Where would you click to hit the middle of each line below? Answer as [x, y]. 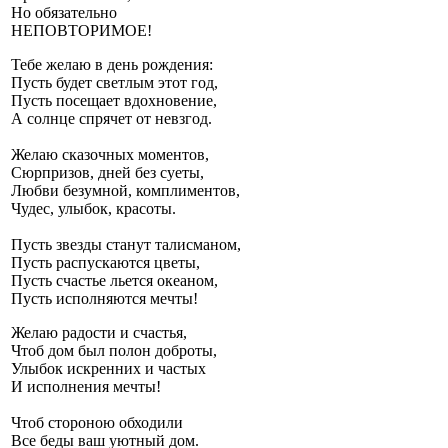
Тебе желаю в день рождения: [112, 65]
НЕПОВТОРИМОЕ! [81, 31]
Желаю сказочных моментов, [110, 155]
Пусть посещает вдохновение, [114, 101]
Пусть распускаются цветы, [105, 263]
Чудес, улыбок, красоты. [93, 209]
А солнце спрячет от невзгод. [111, 119]
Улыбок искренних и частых [108, 369]
